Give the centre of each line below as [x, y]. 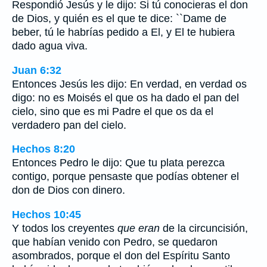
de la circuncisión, [204, 229]
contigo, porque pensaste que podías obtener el [125, 177]
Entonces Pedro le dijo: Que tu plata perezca [118, 163]
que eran [139, 229]
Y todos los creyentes [65, 229]
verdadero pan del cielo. [69, 125]
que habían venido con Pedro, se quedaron [115, 242]
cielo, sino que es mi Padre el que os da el [113, 111]
